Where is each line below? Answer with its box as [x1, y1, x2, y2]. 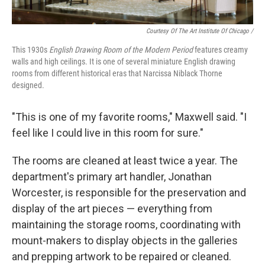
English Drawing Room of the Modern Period [49, 45, 193, 55]
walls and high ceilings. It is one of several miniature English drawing [12, 57, 235, 67]
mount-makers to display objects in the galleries [12, 234, 238, 247]
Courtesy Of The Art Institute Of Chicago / [146, 27, 253, 35]
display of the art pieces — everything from [12, 202, 212, 215]
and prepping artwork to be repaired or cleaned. [12, 250, 231, 263]
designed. [12, 80, 44, 91]
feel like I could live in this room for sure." [12, 127, 203, 140]
